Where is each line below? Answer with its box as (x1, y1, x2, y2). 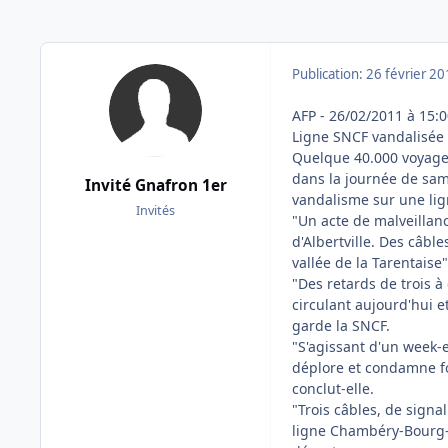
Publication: (292, 64, 366, 83)
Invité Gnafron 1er (84, 174, 227, 196)
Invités (136, 202, 175, 220)
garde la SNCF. (292, 315, 390, 335)
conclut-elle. (292, 378, 374, 398)
